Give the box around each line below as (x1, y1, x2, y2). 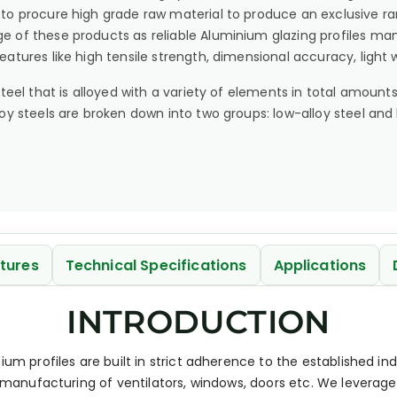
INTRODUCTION (66, 302, 331, 341)
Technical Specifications (65, 254, 247, 276)
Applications (273, 254, 367, 276)
